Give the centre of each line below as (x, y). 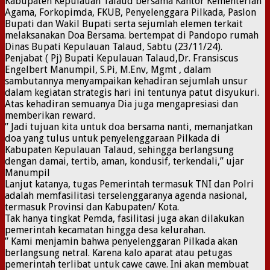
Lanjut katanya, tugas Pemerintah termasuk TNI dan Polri (129, 184)
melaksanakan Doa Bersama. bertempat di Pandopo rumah (132, 35)
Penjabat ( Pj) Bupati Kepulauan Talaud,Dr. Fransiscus (121, 58)
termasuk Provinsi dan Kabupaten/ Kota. (92, 207)
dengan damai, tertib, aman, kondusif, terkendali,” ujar (124, 161)
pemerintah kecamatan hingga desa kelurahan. (105, 230)
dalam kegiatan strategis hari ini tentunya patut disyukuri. (132, 92)
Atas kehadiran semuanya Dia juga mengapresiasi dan (121, 104)
